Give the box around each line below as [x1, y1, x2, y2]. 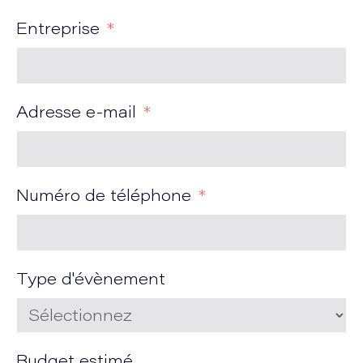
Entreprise [16, 22, 100, 38]
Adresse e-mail [16, 105, 136, 122]
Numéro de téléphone [16, 189, 191, 205]
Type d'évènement [16, 272, 165, 288]
